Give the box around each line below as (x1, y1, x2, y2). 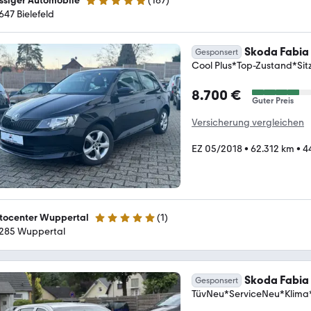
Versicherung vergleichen (192, 116, 304, 128)
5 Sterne (94, 217, 131, 230)
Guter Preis (252, 95, 294, 106)
